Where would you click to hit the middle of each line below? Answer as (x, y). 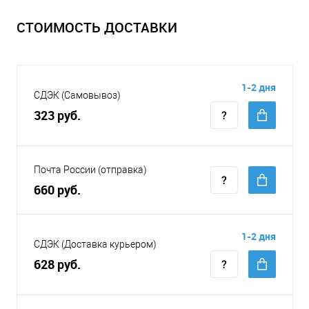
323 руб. (57, 116)
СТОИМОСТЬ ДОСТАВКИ (97, 28)
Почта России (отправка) (90, 170)
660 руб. (57, 190)
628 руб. (57, 265)
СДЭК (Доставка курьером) (95, 245)
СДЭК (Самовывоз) (77, 96)
